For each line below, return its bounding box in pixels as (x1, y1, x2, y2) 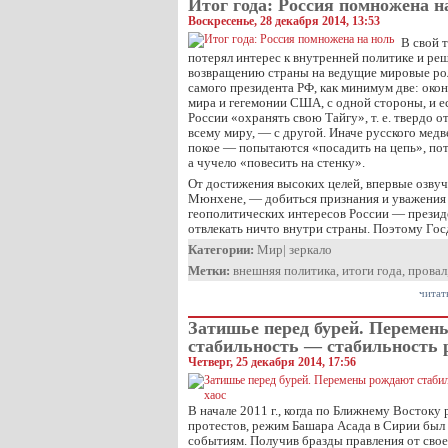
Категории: (188, 242, 254, 257)
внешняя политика (233, 263, 336, 278)
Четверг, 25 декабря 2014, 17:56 (188, 355, 356, 369)
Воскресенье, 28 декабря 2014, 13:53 (188, 14, 380, 28)
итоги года (342, 263, 402, 278)
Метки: (188, 263, 230, 278)
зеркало (289, 242, 332, 257)
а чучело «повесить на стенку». (188, 155, 365, 170)
